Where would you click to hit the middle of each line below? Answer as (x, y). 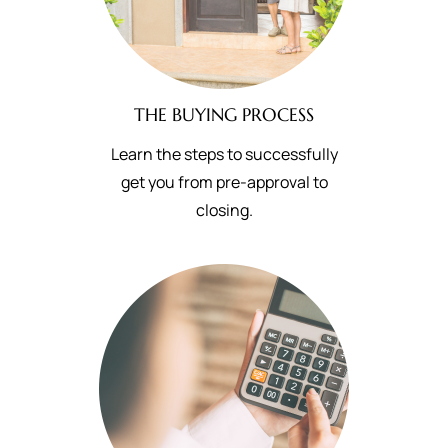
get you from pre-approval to (224, 182)
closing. (224, 210)
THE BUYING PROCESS (224, 114)
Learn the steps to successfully (224, 154)
